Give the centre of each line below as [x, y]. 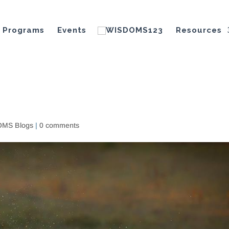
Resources [199, 30]
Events [72, 30]
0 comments [59, 125]
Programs [24, 30]
